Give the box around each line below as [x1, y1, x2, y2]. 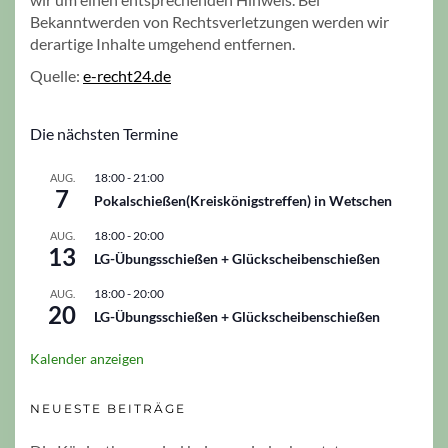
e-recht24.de [83, 65, 171, 85]
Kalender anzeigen [30, 349, 144, 367]
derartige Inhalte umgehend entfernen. [30, 33, 295, 53]
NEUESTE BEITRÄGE [30, 400, 186, 416]
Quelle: [30, 65, 83, 85]
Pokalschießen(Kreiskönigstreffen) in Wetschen [94, 191, 392, 209]
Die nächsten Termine [30, 123, 178, 143]
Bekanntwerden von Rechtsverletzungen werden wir [30, 11, 389, 31]
